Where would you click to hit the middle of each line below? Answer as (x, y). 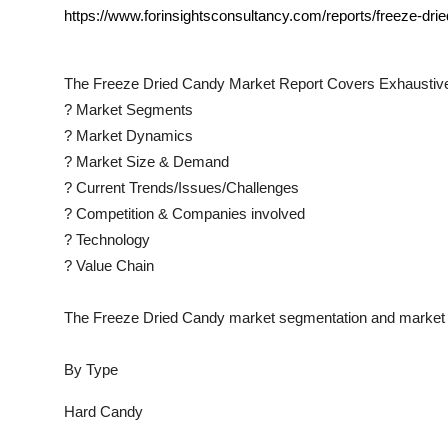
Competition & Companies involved (188, 213)
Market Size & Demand (150, 161)
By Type (91, 369)
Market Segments (132, 109)
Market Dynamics (132, 135)
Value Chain (113, 265)
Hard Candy (103, 411)
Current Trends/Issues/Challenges (185, 187)
